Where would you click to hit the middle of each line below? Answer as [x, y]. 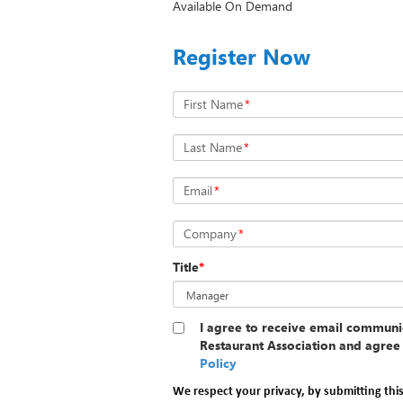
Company [210, 234]
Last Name [213, 148]
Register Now [242, 57]
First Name [213, 104]
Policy [218, 363]
